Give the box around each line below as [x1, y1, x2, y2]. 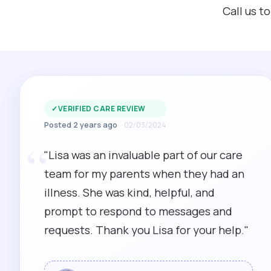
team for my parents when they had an [44, 166, 244, 181]
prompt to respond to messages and [44, 203, 232, 219]
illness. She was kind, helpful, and [44, 184, 215, 200]
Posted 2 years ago [44, 119, 117, 130]
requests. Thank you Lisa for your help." [44, 222, 249, 238]
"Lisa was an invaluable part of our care [44, 147, 243, 163]
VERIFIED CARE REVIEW [57, 103, 146, 114]
